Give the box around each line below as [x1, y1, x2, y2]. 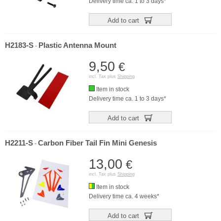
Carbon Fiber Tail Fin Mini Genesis [38, 139, 157, 147]
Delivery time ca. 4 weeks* [89, 193, 159, 200]
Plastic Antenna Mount [38, 41, 116, 49]
